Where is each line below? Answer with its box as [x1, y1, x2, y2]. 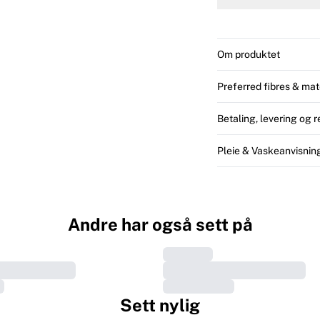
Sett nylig [120, 295, 200, 316]
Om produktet [217, 49, 280, 61]
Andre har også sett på [67, 214, 253, 235]
